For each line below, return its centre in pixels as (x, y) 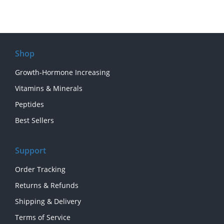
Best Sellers (34, 120)
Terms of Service (43, 217)
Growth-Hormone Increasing (62, 72)
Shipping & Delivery (48, 201)
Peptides (29, 104)
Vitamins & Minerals (49, 88)
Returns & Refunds (47, 185)
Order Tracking (40, 169)
